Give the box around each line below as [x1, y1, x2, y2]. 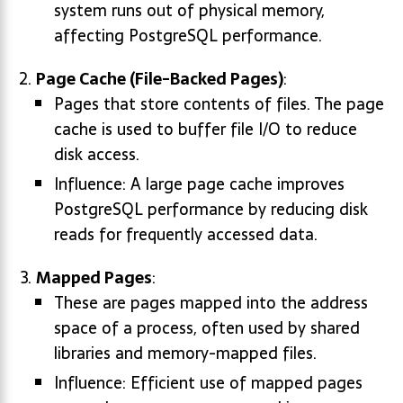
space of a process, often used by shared [54, 315, 360, 341]
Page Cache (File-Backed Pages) [36, 66, 283, 92]
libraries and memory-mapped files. [54, 340, 317, 366]
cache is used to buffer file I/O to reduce [54, 116, 357, 142]
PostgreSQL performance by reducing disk [54, 196, 368, 222]
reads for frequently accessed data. [54, 221, 318, 247]
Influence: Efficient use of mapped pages [54, 370, 363, 396]
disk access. [54, 141, 139, 167]
